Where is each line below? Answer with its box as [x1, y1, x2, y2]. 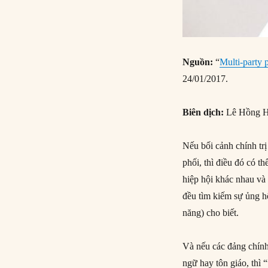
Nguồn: [182, 56, 214, 67]
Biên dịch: [182, 106, 227, 117]
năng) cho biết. [182, 207, 239, 218]
